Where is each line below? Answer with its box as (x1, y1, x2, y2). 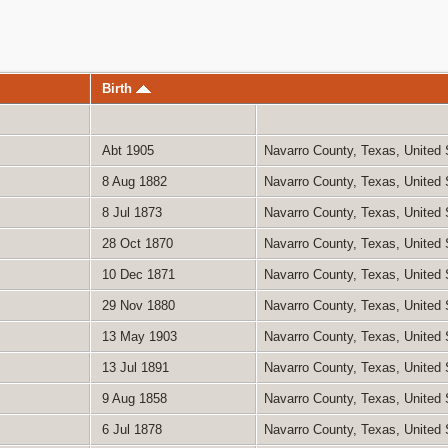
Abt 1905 (97, 142, 154, 158)
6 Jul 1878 (97, 421, 162, 437)
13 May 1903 (97, 328, 177, 344)
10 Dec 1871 (97, 266, 175, 282)
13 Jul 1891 (97, 359, 169, 375)
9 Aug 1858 (97, 390, 167, 406)
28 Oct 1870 (97, 235, 173, 251)
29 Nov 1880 (97, 297, 175, 313)
